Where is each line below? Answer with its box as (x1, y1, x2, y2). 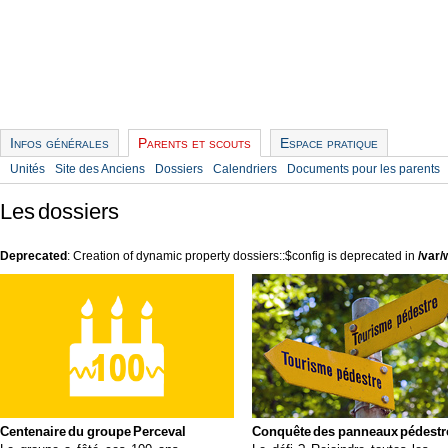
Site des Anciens (55, 162, 145, 176)
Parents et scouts (138, 135, 251, 151)
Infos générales (10, 135, 109, 151)
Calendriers (213, 162, 277, 176)
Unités (10, 162, 45, 176)
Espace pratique (280, 135, 378, 151)
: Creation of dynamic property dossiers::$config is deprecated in (67, 249, 418, 263)
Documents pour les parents (287, 162, 440, 176)
